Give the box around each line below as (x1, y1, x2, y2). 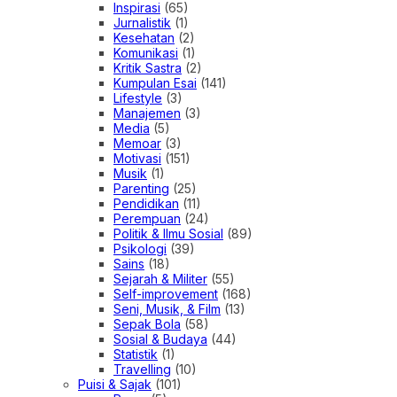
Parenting (113, 181, 169, 197)
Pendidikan (113, 196, 179, 212)
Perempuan (113, 211, 181, 227)
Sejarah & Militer (113, 271, 207, 287)
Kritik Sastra (113, 60, 182, 76)
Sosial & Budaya (113, 331, 207, 347)
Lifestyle (113, 90, 162, 106)
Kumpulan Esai (113, 75, 197, 91)
